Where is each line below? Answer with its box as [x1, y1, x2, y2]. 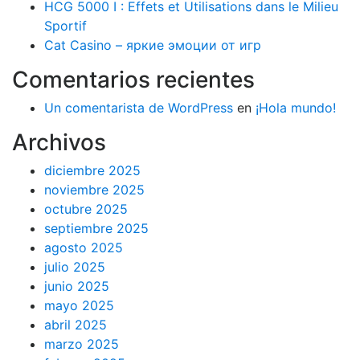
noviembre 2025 [44, 182, 145, 198]
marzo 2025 [44, 336, 119, 352]
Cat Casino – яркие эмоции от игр [44, 37, 261, 53]
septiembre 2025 [44, 220, 149, 236]
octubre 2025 [44, 201, 128, 217]
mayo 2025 [44, 297, 114, 313]
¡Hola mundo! [256, 100, 336, 116]
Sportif [44, 18, 87, 34]
